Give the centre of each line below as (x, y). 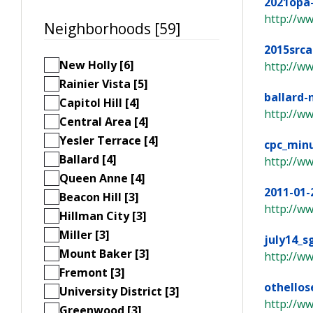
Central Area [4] (104, 122)
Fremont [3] (92, 273)
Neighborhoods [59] (112, 28)
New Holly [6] (97, 65)
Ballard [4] (88, 160)
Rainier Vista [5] (104, 84)
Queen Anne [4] (102, 179)
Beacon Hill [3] (99, 197)
